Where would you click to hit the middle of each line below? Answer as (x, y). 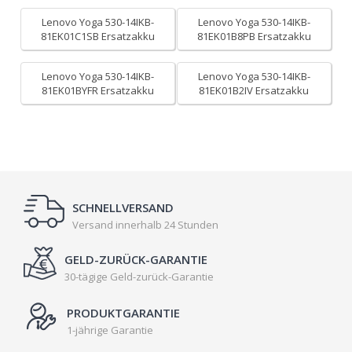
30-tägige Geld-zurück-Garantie (139, 277)
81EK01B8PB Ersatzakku (254, 36)
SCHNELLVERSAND (123, 207)
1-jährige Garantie (110, 330)
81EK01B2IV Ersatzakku (254, 90)
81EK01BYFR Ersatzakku (98, 90)
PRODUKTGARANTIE (123, 313)
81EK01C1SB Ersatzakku (98, 36)
